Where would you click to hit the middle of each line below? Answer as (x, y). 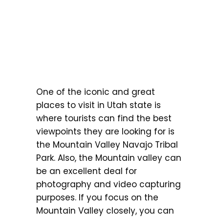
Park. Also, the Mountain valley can (109, 158)
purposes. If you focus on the (97, 197)
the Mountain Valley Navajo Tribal (107, 144)
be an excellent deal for (87, 171)
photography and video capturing (109, 184)
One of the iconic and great (96, 92)
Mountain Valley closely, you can (105, 210)
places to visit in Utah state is (99, 105)
